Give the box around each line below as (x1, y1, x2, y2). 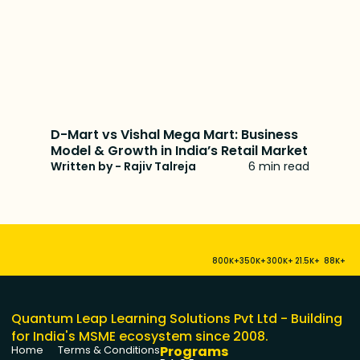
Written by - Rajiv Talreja (51, 157, 197, 174)
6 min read (247, 157, 309, 174)
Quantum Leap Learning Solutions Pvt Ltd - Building (11, 309, 343, 329)
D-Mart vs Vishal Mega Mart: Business (51, 125, 299, 144)
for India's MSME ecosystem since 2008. (11, 327, 269, 346)
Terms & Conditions (58, 343, 161, 358)
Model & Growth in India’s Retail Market (51, 141, 309, 160)
